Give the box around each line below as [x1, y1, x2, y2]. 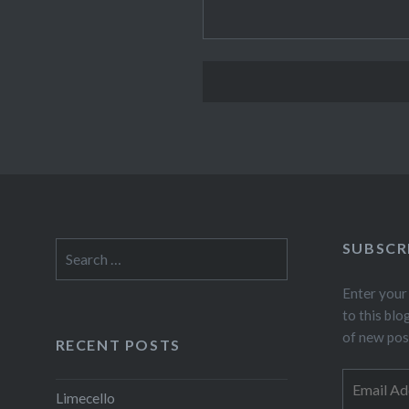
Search [54, 240, 96, 257]
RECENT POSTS [55, 336, 181, 354]
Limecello [55, 389, 115, 406]
